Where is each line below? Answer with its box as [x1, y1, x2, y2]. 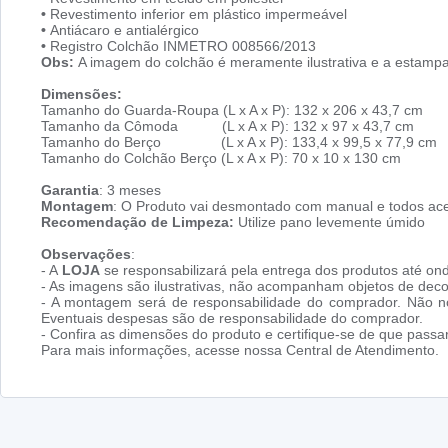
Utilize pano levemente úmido [234, 214, 425, 231]
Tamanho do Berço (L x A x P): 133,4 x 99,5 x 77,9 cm [41, 134, 437, 151]
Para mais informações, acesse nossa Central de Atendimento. [41, 342, 439, 359]
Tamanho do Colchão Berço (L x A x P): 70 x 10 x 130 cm [41, 150, 401, 167]
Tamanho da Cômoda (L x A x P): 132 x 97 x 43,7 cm [41, 118, 414, 135]
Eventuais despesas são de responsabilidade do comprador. [41, 310, 423, 327]
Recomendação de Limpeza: [41, 214, 234, 231]
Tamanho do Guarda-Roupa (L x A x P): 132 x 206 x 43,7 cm [41, 102, 423, 119]
